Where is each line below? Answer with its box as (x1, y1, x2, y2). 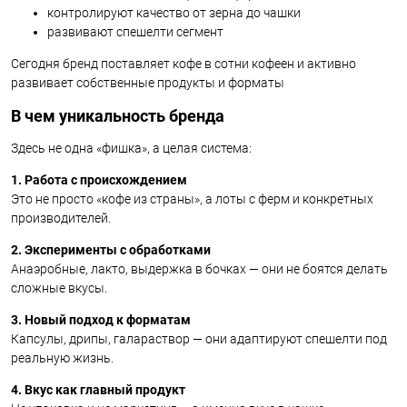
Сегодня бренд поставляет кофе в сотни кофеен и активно (11, 55, 356, 71)
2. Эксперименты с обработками (11, 242, 211, 257)
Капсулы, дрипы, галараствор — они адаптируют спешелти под (11, 331, 387, 346)
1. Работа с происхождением (11, 172, 187, 187)
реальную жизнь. (11, 350, 114, 365)
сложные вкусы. (11, 280, 107, 295)
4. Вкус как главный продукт (11, 382, 185, 397)
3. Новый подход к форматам (11, 312, 191, 327)
